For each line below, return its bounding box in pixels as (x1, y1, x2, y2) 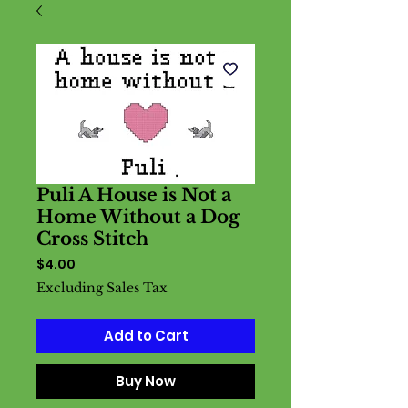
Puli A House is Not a (36, 184, 231, 206)
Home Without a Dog (36, 206, 240, 228)
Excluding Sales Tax (36, 280, 168, 296)
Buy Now (116, 372, 176, 391)
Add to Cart (103, 326, 189, 345)
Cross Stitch (36, 228, 148, 250)
